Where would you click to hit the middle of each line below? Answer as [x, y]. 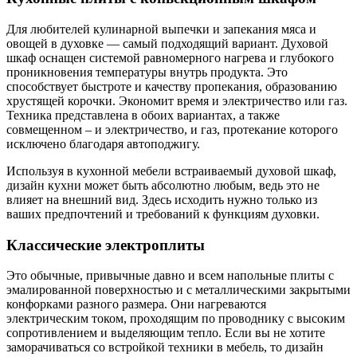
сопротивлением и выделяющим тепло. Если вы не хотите [166, 333]
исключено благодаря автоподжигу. [103, 143]
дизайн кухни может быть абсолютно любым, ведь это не [163, 185]
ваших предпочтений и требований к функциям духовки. [163, 214]
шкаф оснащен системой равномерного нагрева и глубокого [170, 57]
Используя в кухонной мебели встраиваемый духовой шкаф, [171, 171]
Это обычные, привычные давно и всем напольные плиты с [170, 276]
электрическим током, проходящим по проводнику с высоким [176, 319]
